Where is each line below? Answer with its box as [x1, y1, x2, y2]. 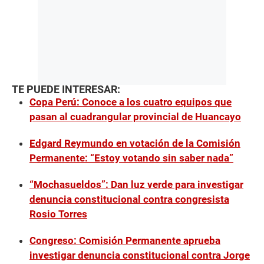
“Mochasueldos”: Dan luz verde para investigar [29, 178, 243, 190]
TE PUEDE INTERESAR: [12, 83, 120, 95]
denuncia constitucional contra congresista [29, 193, 229, 205]
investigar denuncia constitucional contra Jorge [29, 249, 250, 261]
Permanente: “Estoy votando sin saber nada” [29, 151, 233, 164]
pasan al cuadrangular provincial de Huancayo [29, 110, 241, 123]
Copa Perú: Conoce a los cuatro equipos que [29, 95, 232, 108]
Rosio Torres [29, 207, 87, 220]
